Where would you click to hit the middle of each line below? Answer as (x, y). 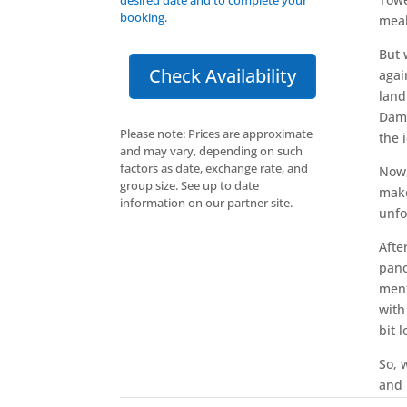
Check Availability (222, 75)
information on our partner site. (206, 203)
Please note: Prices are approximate (216, 134)
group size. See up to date (189, 186)
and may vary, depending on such (211, 151)
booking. (144, 17)
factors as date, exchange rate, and (214, 169)
